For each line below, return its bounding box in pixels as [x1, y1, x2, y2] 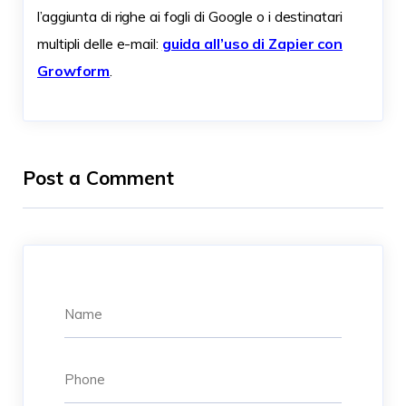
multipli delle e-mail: [37, 34, 162, 53]
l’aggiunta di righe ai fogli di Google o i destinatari [37, 7, 343, 26]
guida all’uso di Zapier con [161, 34, 343, 53]
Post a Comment [23, 166, 174, 190]
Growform [37, 62, 111, 81]
